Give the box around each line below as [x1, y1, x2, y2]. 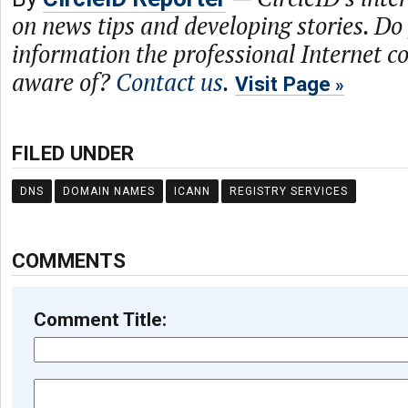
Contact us [116, 66, 223, 97]
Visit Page [235, 72, 331, 96]
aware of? [12, 66, 116, 97]
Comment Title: [34, 309, 167, 331]
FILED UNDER [12, 141, 135, 165]
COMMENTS [12, 249, 127, 272]
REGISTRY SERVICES [229, 185, 348, 198]
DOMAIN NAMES [63, 185, 155, 198]
